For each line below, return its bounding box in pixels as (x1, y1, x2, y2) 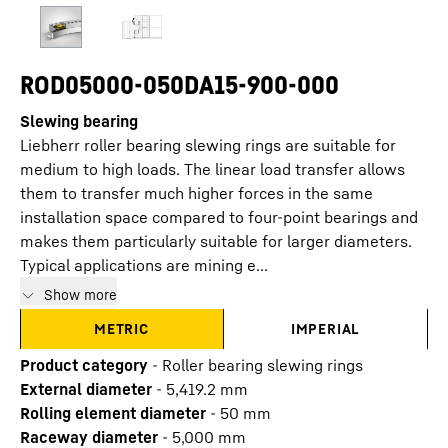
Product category (20, 355, 148, 375)
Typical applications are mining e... (20, 255, 268, 275)
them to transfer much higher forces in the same (20, 183, 373, 203)
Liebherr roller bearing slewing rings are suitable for (20, 135, 396, 155)
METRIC (94, 320, 149, 337)
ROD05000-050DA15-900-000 (20, 69, 339, 100)
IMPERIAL (290, 320, 361, 337)
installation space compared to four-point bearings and (20, 207, 418, 227)
